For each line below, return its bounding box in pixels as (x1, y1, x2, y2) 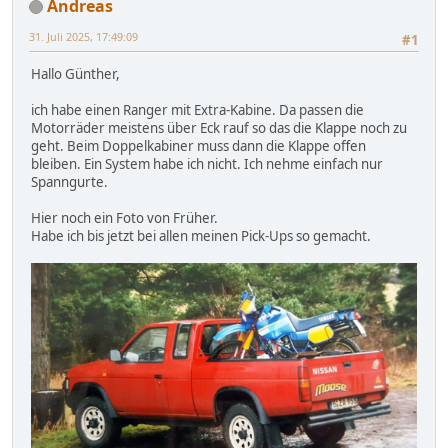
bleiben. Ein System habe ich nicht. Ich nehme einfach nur (31, 155, 383, 174)
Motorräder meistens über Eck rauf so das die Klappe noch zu (31, 119, 407, 138)
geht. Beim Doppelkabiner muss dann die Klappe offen (31, 137, 366, 156)
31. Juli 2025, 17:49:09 (29, 28, 138, 44)
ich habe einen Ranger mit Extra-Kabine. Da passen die (31, 101, 364, 120)
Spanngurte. (31, 173, 108, 192)
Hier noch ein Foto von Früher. (31, 209, 218, 228)
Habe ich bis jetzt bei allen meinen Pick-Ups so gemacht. (31, 227, 371, 246)
